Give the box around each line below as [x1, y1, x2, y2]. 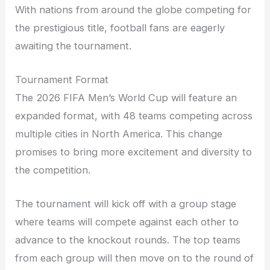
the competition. [15, 163, 91, 176]
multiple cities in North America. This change [15, 127, 223, 140]
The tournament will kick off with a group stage [15, 198, 237, 210]
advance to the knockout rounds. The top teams [15, 234, 241, 246]
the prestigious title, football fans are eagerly [15, 21, 225, 34]
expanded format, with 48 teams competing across [15, 109, 253, 122]
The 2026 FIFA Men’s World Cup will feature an [15, 91, 237, 104]
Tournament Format [15, 73, 109, 86]
